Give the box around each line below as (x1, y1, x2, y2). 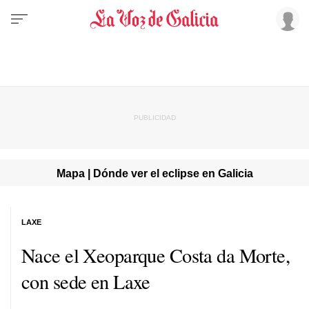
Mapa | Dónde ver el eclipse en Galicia (56, 166, 253, 179)
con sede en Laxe (21, 268, 150, 295)
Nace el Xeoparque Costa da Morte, (21, 241, 290, 268)
